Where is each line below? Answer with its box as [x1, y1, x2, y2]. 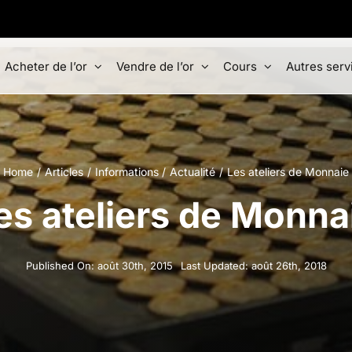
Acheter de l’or [5, 58, 87, 74]
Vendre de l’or [116, 58, 194, 74]
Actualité [170, 165, 216, 178]
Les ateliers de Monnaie [227, 165, 350, 178]
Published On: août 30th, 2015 [25, 259, 173, 272]
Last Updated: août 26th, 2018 [180, 259, 327, 272]
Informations [94, 165, 159, 178]
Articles [44, 165, 83, 178]
